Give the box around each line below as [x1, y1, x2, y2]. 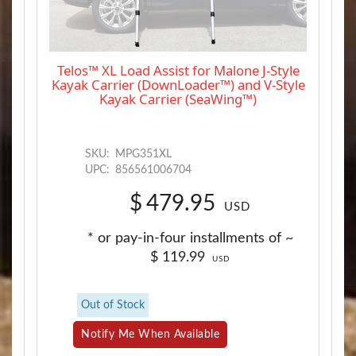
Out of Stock [81, 299, 145, 311]
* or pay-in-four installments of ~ [87, 230, 293, 246]
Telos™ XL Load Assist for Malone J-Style [56, 60, 300, 79]
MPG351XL [112, 148, 172, 160]
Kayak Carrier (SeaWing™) [99, 89, 257, 108]
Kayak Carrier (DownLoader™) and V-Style [51, 75, 305, 94]
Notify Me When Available [81, 328, 219, 340]
